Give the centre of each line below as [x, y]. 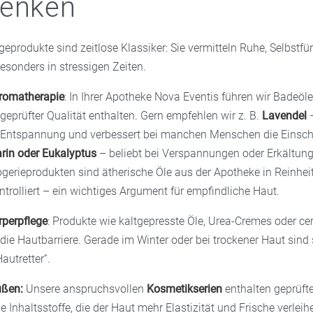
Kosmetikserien [185, 289]
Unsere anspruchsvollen [86, 289]
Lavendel [284, 116]
